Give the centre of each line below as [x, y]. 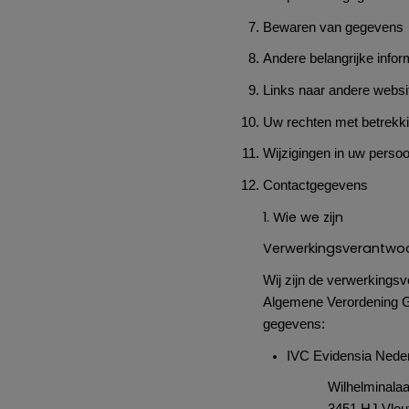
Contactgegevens [315, 185]
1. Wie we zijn [303, 217]
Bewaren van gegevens [333, 27]
